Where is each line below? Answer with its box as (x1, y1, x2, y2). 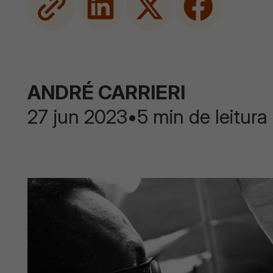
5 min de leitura (137, 105, 268, 129)
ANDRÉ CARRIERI (27, 80, 186, 104)
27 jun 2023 (27, 105, 128, 129)
